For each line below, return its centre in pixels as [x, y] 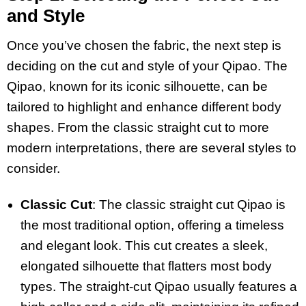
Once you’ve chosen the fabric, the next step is [144, 46]
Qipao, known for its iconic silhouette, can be [137, 87]
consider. [33, 169]
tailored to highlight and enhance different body [144, 107]
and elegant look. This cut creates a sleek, [144, 245]
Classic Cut [56, 204]
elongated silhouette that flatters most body [146, 266]
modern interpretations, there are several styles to [152, 148]
